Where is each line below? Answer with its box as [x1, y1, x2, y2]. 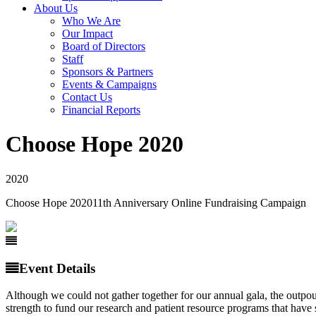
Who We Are [62, 15, 121, 27]
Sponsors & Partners [62, 66, 153, 78]
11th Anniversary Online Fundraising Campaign [92, 196, 306, 209]
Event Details [19, 260, 95, 276]
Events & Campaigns [62, 78, 157, 90]
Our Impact [62, 28, 113, 39]
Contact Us [62, 91, 112, 103]
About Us [34, 2, 78, 14]
